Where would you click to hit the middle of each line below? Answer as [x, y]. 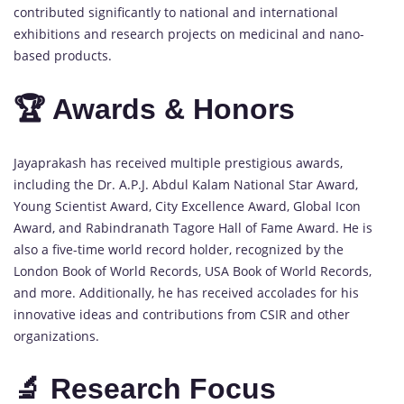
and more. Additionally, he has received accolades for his [186, 292]
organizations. [56, 335]
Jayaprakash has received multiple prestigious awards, [178, 162]
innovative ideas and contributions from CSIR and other [182, 314]
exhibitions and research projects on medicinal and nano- [189, 34]
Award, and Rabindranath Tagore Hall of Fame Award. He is [193, 227]
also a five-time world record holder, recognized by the [179, 249]
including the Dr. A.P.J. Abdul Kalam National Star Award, [186, 184]
